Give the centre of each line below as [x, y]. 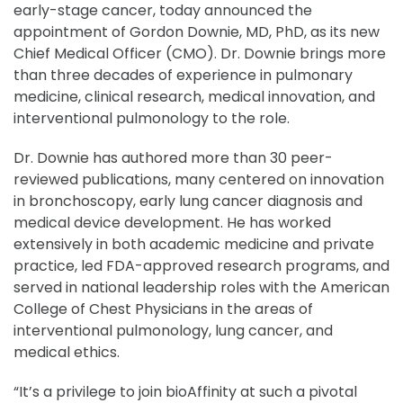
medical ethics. [67, 352]
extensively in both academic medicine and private [194, 244]
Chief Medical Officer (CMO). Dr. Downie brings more [200, 54]
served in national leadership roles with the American [201, 287]
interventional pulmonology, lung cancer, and [173, 331]
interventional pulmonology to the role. [152, 118]
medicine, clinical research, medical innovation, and [194, 97]
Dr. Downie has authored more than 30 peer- [173, 158]
